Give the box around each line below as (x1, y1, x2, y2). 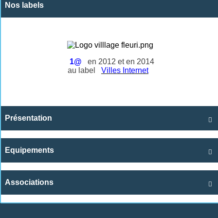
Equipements (5, 145, 54, 154)
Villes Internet (101, 66, 148, 74)
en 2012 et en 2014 (86, 57, 154, 66)
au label (68, 66, 97, 74)
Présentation (5, 113, 52, 122)
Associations (5, 178, 54, 186)
